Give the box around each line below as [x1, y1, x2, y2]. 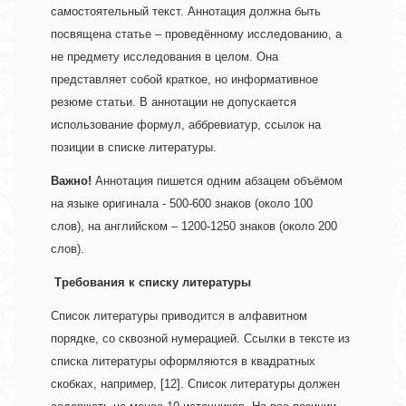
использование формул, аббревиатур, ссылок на [51, 118, 321, 132]
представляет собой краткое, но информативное [51, 72, 318, 87]
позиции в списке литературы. [51, 140, 220, 155]
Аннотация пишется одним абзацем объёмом [92, 174, 343, 188]
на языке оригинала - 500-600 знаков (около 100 [51, 197, 313, 211]
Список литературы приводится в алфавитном [51, 309, 307, 324]
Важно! [51, 174, 92, 188]
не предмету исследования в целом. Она [51, 50, 278, 64]
